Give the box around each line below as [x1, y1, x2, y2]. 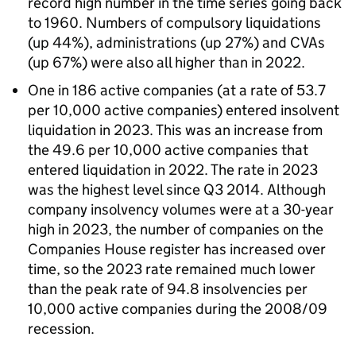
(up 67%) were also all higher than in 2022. [28, 53, 305, 72]
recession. [28, 319, 95, 338]
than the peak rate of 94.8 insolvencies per [28, 280, 308, 298]
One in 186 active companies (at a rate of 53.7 [28, 81, 326, 99]
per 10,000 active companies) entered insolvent [28, 101, 339, 119]
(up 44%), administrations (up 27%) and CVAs [28, 33, 325, 52]
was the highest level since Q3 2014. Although [28, 180, 326, 199]
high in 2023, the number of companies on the [28, 220, 323, 238]
